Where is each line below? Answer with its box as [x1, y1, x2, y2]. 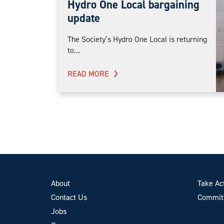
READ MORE [67, 68, 109, 79]
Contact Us [51, 191, 87, 202]
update [67, 10, 100, 25]
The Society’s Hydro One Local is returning [67, 33, 207, 44]
